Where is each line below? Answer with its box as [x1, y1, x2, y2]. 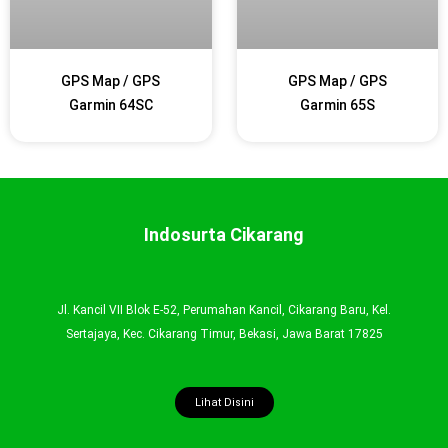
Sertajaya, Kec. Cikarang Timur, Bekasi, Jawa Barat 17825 [65, 327, 383, 341]
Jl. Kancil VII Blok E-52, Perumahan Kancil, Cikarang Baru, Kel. [57, 303, 391, 317]
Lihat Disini [194, 396, 254, 409]
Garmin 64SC [68, 97, 153, 114]
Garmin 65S [299, 97, 375, 114]
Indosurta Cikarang [144, 223, 304, 245]
